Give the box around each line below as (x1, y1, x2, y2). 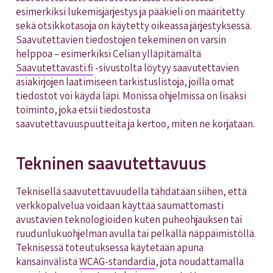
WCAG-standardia (79, 255, 155, 269)
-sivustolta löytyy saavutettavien (93, 61, 239, 75)
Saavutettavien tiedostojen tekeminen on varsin (15, 33, 226, 47)
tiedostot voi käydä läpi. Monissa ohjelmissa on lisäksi (15, 89, 246, 103)
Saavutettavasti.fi (15, 61, 93, 75)
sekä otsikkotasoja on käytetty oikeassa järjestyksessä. (15, 19, 252, 33)
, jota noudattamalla (155, 255, 244, 269)
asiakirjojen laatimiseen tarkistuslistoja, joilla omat (15, 75, 235, 89)
